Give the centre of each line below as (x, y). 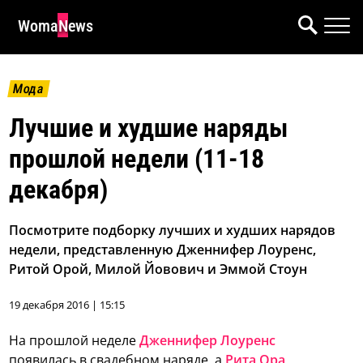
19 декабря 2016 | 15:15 (67, 305)
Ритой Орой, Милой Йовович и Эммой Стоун (158, 269)
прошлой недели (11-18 (137, 159)
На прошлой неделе (75, 341)
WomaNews (56, 26)
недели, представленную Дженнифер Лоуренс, (163, 250)
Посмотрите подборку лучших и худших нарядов (173, 231)
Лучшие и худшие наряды (149, 128)
